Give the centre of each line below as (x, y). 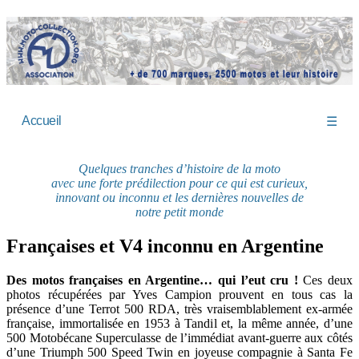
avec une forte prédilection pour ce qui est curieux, (179, 184)
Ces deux (325, 280)
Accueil (42, 121)
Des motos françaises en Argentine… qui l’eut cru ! (152, 280)
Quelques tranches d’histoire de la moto (179, 169)
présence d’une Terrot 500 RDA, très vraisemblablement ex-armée (179, 309)
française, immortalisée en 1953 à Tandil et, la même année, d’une (179, 324)
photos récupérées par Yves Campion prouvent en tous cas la (179, 295)
